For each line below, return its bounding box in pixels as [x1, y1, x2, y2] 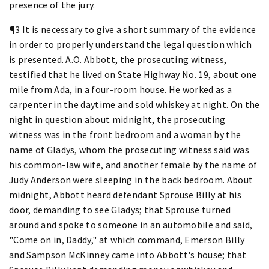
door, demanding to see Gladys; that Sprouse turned [9, 203, 231, 216]
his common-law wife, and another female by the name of [9, 158, 258, 171]
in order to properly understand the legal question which [9, 38, 252, 50]
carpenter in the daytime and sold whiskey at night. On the [9, 98, 260, 110]
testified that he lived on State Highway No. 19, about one [9, 68, 257, 80]
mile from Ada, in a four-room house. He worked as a [9, 83, 232, 95]
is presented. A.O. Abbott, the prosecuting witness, [9, 53, 227, 65]
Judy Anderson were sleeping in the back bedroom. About [9, 173, 253, 186]
